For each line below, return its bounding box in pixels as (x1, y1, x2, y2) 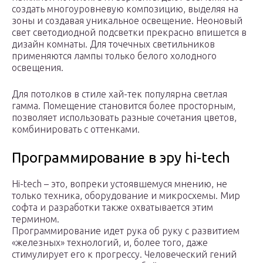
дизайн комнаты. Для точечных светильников (12, 39, 215, 50)
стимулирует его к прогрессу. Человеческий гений (12, 249, 237, 260)
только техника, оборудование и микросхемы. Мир (12, 190, 240, 201)
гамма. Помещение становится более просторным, (12, 100, 235, 112)
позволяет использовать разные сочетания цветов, (12, 112, 237, 123)
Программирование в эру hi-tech (12, 150, 230, 166)
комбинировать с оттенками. (12, 124, 140, 135)
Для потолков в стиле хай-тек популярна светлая (12, 89, 227, 100)
